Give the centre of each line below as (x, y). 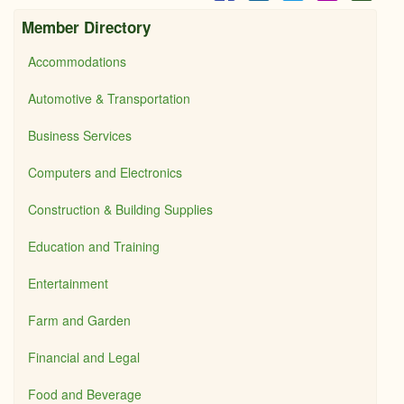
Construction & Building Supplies (120, 209)
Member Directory (86, 27)
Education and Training (94, 246)
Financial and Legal (84, 357)
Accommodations (77, 61)
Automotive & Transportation (109, 98)
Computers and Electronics (105, 172)
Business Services (80, 135)
